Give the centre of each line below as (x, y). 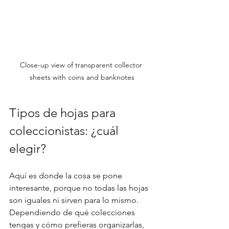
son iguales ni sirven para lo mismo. (75, 200)
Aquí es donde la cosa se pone (67, 175)
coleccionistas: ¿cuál (65, 130)
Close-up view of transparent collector (82, 65)
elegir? (28, 148)
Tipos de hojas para (64, 112)
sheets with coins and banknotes (82, 77)
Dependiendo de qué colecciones (73, 212)
